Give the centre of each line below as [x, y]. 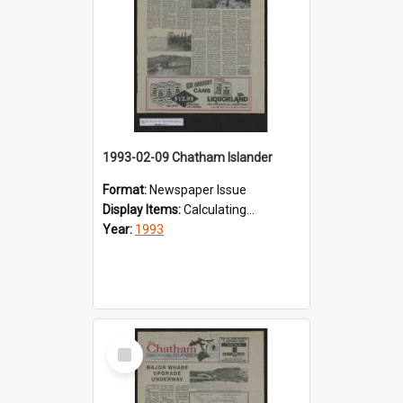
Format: [126, 189]
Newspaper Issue [198, 189]
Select [130, 344]
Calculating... [219, 209]
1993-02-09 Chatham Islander [188, 157]
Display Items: [143, 209]
